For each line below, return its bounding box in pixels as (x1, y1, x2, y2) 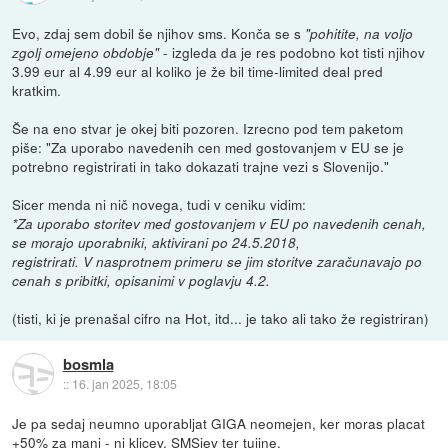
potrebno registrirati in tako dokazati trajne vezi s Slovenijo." (12, 156, 390, 177)
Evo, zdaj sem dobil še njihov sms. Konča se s (12, 23, 306, 44)
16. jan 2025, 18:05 (71, 374, 177, 392)
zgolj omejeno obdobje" (12, 43, 160, 63)
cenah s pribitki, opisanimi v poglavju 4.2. (12, 271, 271, 291)
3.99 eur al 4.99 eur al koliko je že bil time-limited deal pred (12, 61, 384, 82)
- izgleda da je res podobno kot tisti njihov (159, 42, 426, 63)
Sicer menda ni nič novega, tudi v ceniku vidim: (12, 194, 307, 215)
